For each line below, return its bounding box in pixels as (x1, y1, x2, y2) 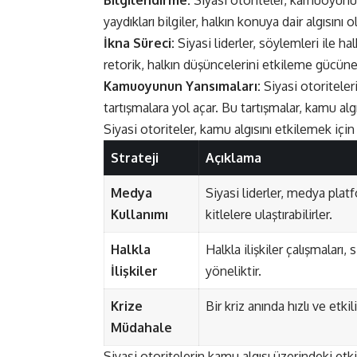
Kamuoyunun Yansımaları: (104, 78, 261, 95)
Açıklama (206, 150, 261, 167)
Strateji (111, 150, 159, 167)
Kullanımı (111, 206, 168, 223)
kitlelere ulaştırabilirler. (206, 206, 332, 223)
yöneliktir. (206, 263, 261, 280)
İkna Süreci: (104, 35, 175, 52)
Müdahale (111, 320, 172, 336)
